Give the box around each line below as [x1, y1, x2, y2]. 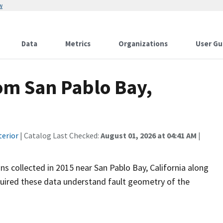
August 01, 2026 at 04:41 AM [101, 130, 197, 140]
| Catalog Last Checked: [18, 130, 101, 140]
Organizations [118, 39, 168, 48]
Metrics [65, 39, 91, 48]
